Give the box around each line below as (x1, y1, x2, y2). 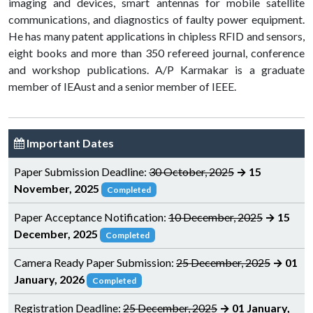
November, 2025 (14, 181, 99, 195)
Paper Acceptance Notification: (14, 210, 168, 224)
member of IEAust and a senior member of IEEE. (8, 79, 236, 93)
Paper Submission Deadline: (14, 164, 149, 178)
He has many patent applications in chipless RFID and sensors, (8, 29, 305, 43)
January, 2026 (14, 272, 85, 286)
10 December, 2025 (168, 210, 263, 224)
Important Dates (24, 136, 114, 150)
